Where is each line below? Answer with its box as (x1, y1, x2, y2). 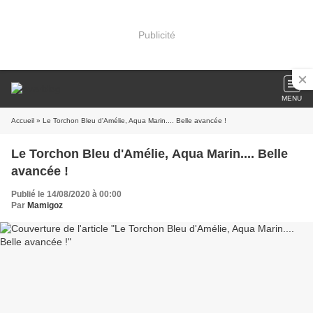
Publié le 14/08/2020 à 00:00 (11, 189, 122, 199)
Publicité (138, 29, 175, 41)
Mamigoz (27, 201, 63, 210)
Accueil (11, 117, 34, 124)
